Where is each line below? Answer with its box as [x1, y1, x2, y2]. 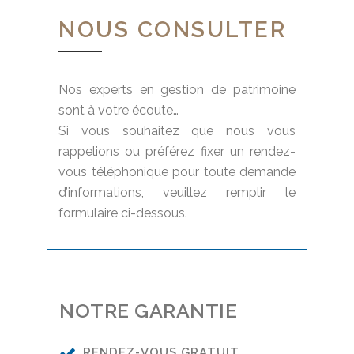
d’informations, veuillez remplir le [58, 185, 296, 200]
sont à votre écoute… [58, 103, 179, 118]
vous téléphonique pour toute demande [58, 164, 296, 179]
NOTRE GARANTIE [59, 299, 237, 322]
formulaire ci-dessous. [58, 205, 187, 220]
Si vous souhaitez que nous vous [58, 123, 296, 138]
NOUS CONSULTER [58, 17, 286, 43]
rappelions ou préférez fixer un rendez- [58, 144, 296, 159]
